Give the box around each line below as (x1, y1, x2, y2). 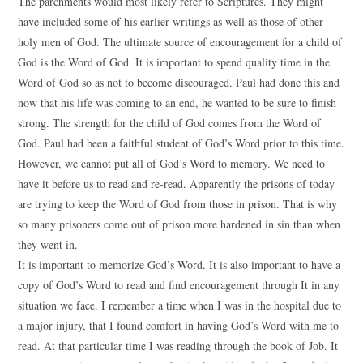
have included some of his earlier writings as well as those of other (18, 14, 324, 29)
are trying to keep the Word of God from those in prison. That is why (18, 196, 338, 211)
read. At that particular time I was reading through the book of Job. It (18, 338, 339, 353)
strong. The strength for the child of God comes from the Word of (18, 115, 322, 130)
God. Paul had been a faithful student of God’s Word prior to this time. (18, 135, 345, 151)
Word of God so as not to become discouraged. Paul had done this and (18, 75, 340, 90)
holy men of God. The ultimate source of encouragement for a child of (18, 34, 343, 49)
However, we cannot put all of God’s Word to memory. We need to (18, 156, 326, 171)
